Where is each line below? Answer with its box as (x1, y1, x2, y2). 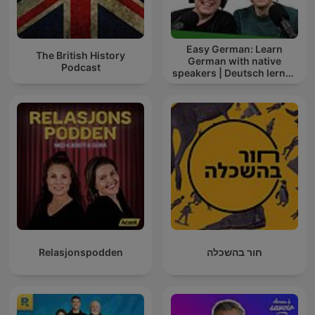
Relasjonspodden (38, 246, 123, 259)
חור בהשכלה (207, 246, 262, 259)
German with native (188, 55, 281, 67)
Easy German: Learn (186, 43, 283, 56)
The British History (36, 49, 125, 61)
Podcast (60, 60, 101, 73)
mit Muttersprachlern (183, 79, 286, 91)
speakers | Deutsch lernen (172, 67, 297, 79)
